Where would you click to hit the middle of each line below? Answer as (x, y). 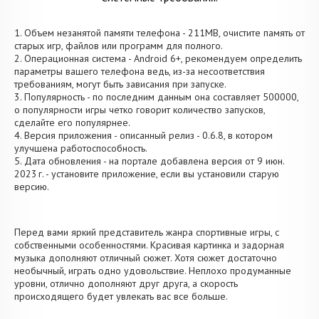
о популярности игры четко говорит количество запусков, (140, 110)
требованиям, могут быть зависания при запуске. (120, 84)
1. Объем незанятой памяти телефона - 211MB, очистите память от (159, 33)
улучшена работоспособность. (81, 148)
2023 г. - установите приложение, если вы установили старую (147, 174)
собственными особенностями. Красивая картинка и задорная (149, 245)
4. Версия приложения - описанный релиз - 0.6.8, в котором (143, 135)
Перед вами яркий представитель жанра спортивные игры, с (147, 232)
